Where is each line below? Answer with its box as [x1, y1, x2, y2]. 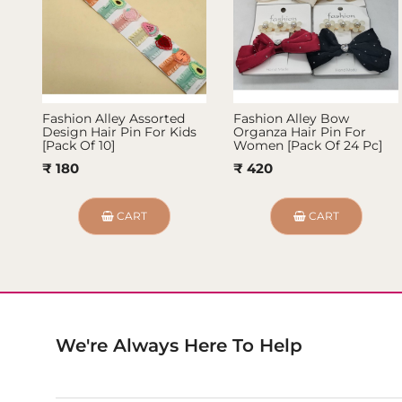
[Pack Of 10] [42, 137, 116, 154]
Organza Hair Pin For [233, 124, 367, 141]
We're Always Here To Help [56, 335, 303, 357]
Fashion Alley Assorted [42, 110, 186, 127]
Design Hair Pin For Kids [42, 124, 197, 141]
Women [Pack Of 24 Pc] [233, 137, 383, 154]
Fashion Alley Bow [233, 110, 350, 127]
